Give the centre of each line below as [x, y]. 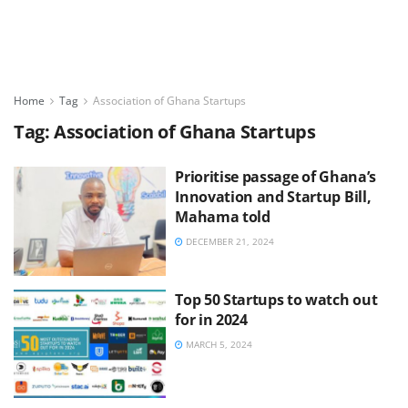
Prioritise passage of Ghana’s [275, 177]
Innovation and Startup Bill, [273, 197]
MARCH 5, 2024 [218, 344]
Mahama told [223, 217]
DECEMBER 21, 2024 [229, 241]
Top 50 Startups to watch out [276, 299]
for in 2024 [211, 319]
